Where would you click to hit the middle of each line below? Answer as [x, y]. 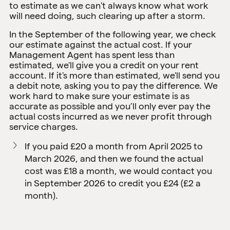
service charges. [45, 127]
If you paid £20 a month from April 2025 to [114, 146]
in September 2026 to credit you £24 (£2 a [113, 183]
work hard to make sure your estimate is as [99, 96]
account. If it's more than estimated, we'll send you [114, 75]
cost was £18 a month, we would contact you [118, 171]
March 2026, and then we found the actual [114, 158]
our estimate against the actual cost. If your [101, 44]
